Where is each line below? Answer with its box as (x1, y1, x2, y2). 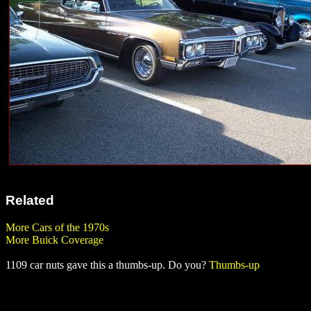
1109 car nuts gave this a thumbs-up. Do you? (6, 258, 209, 271)
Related (6, 193, 54, 208)
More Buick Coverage (6, 233, 103, 246)
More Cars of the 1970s (6, 221, 109, 233)
